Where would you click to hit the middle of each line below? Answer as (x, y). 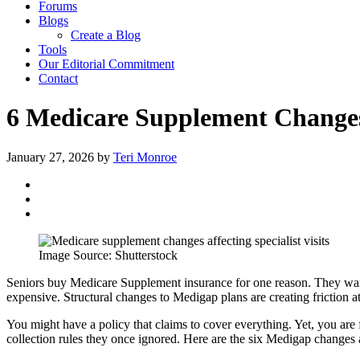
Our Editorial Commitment (106, 64)
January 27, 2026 (50, 157)
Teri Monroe (145, 157)
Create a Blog (106, 35)
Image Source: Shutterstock (108, 255)
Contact (58, 78)
